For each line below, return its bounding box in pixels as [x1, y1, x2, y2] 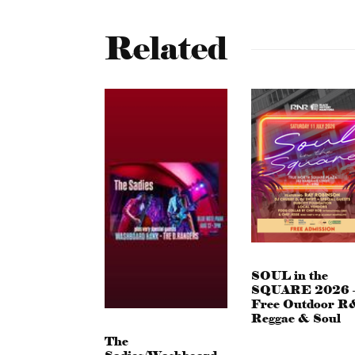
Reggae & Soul [251, 311, 341, 326]
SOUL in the [251, 268, 328, 283]
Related [105, 29, 227, 68]
